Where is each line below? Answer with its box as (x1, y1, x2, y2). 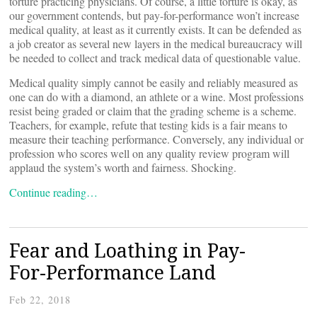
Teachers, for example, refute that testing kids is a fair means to (9, 117, 287, 132)
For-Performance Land (9, 259, 216, 285)
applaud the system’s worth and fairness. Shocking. (9, 160, 236, 175)
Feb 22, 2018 (9, 293, 71, 306)
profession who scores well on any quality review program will (9, 146, 289, 161)
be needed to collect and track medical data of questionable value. (9, 50, 301, 65)
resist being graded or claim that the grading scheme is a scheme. (9, 103, 296, 118)
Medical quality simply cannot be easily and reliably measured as (9, 75, 298, 90)
